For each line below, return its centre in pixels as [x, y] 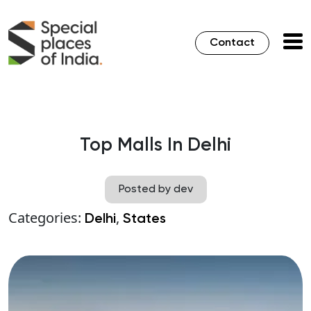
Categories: [47, 218]
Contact [232, 43]
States [144, 220]
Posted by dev [155, 190]
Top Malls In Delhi [155, 146]
